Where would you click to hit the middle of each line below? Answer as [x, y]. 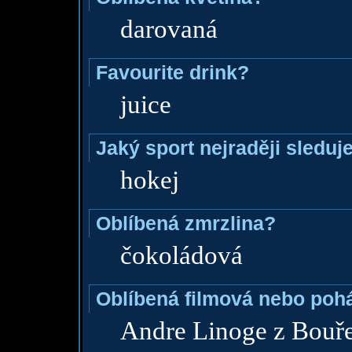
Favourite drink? [172, 72]
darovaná [169, 29]
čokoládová [181, 255]
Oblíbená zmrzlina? [185, 223]
